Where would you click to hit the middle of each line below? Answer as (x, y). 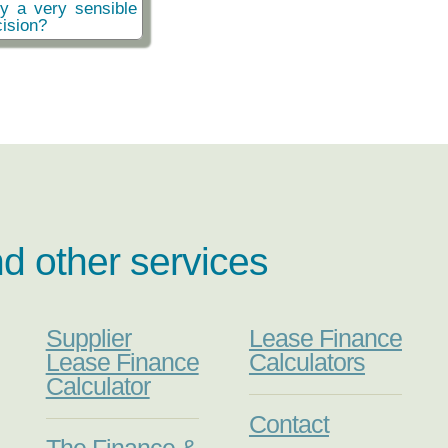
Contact (288, 425)
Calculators (306, 363)
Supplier (88, 339)
